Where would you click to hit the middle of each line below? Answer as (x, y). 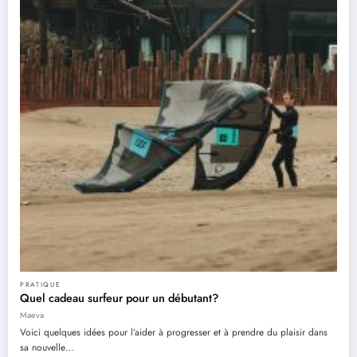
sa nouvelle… (47, 348)
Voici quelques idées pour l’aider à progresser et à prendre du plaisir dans (174, 333)
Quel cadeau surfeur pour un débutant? (119, 298)
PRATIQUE (41, 284)
